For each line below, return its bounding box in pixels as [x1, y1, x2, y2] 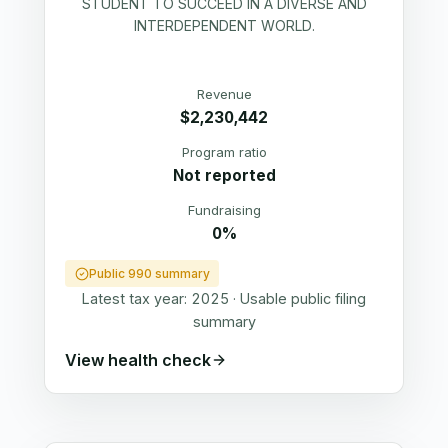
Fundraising [187, 201, 261, 218]
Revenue [196, 85, 252, 102]
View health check [65, 349, 211, 370]
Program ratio [181, 143, 267, 160]
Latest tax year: [82, 290, 191, 308]
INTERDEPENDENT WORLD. [133, 17, 315, 35]
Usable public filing [240, 290, 366, 308]
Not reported [172, 165, 276, 185]
